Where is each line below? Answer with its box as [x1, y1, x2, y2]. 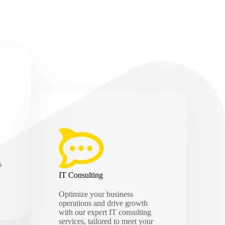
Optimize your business [59, 190, 134, 199]
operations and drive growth [59, 199, 148, 208]
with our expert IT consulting [59, 208, 152, 217]
